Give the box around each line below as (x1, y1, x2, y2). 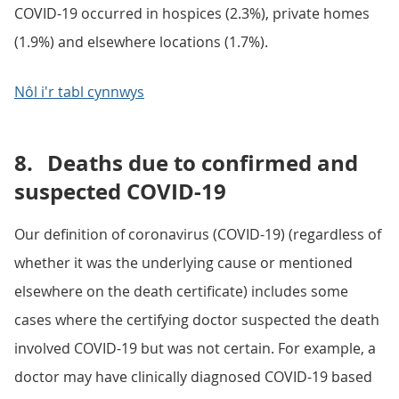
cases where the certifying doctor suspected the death (14, 310, 379, 330)
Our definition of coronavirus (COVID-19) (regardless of (14, 224, 381, 244)
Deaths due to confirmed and (47, 148, 358, 178)
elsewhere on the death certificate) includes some (14, 281, 348, 301)
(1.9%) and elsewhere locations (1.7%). (14, 32, 268, 52)
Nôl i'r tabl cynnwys (14, 82, 144, 102)
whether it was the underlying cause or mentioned (14, 253, 353, 273)
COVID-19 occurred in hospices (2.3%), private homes (14, 4, 370, 23)
